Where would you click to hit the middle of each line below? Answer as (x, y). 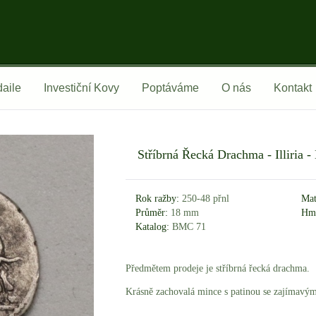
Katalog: (153, 226)
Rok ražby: (158, 198)
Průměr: (152, 212)
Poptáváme (170, 88)
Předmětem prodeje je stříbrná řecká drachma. (218, 268)
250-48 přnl (205, 198)
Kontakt (293, 88)
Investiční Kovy (81, 88)
